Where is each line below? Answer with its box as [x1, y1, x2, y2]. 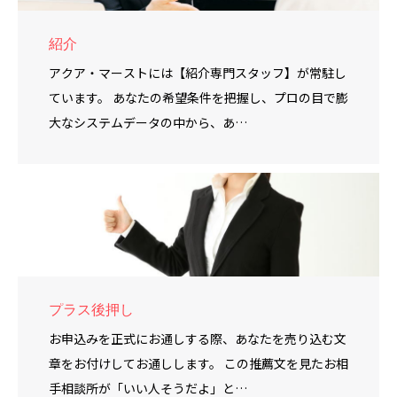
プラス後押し [49, 301, 134, 317]
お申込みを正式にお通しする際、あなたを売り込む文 [49, 329, 346, 347]
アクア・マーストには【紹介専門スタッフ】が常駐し [49, 63, 346, 82]
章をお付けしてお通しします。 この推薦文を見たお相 [49, 354, 348, 372]
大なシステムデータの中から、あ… [49, 113, 247, 131]
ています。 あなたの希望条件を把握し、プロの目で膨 [49, 88, 348, 106]
